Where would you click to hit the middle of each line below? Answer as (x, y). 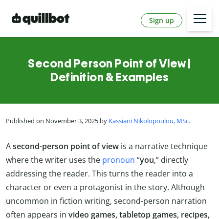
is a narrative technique (163, 146)
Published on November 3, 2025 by (57, 121)
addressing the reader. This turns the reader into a (99, 173)
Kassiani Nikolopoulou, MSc (149, 121)
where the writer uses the (54, 160)
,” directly (171, 160)
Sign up (162, 20)
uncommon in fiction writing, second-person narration (106, 201)
